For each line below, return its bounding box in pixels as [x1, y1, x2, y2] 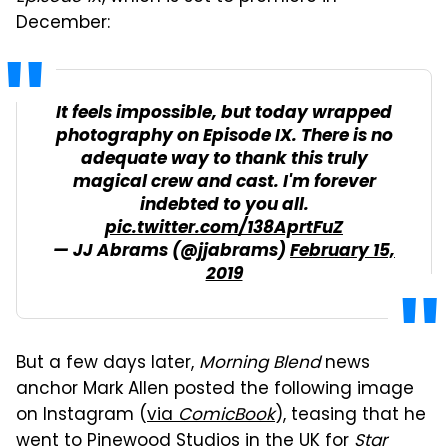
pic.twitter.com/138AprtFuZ [105, 213, 343, 243]
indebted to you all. [139, 190, 309, 220]
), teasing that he [275, 401, 426, 430]
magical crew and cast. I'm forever [72, 167, 376, 197]
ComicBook [178, 401, 275, 430]
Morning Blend [199, 349, 320, 378]
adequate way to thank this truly [80, 144, 368, 174]
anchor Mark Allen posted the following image [16, 375, 414, 404]
